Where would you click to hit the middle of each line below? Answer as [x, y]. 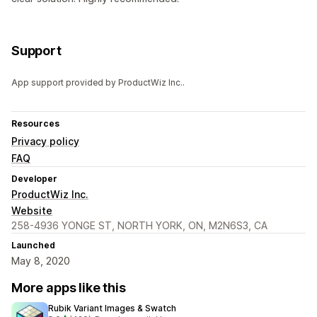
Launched [33, 246]
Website [32, 211]
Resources [35, 124]
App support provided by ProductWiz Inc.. [98, 83]
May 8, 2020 [41, 261]
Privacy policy [45, 142]
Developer [34, 179]
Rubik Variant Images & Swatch [112, 309]
